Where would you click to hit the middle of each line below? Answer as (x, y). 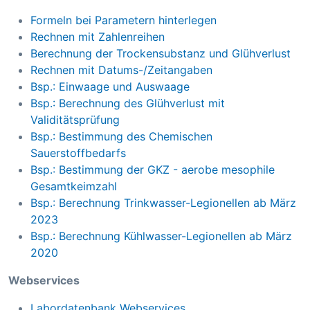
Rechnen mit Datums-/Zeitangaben (121, 70)
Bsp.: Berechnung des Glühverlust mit (128, 103)
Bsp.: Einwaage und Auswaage (110, 87)
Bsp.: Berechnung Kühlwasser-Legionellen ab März (161, 236)
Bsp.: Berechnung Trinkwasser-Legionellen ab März (163, 203)
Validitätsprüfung (75, 120)
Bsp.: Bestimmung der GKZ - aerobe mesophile (153, 170)
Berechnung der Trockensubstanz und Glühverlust (161, 54)
